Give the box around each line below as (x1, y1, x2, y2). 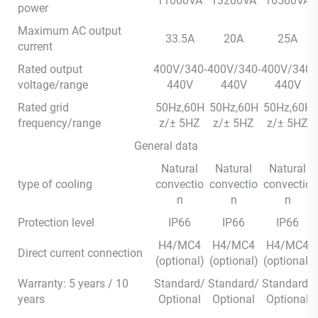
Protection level (18, 215, 94, 229)
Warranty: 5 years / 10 (18, 276, 128, 290)
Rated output (18, 62, 82, 76)
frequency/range (18, 116, 101, 130)
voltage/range (18, 77, 88, 92)
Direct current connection (18, 246, 143, 260)
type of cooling (18, 177, 92, 191)
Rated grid (18, 100, 69, 114)
